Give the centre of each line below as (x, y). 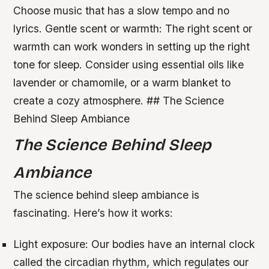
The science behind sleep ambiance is (107, 195)
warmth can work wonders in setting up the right (132, 47)
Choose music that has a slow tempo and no (122, 11)
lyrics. (29, 29)
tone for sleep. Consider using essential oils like (129, 65)
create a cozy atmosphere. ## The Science (119, 101)
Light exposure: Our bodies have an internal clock (134, 244)
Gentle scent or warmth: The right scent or (149, 29)
